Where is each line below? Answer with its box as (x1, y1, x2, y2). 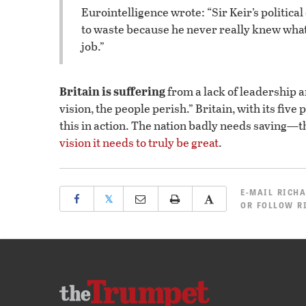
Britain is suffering (59, 82, 165, 100)
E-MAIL (240, 185, 277, 198)
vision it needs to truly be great (59, 133, 219, 151)
